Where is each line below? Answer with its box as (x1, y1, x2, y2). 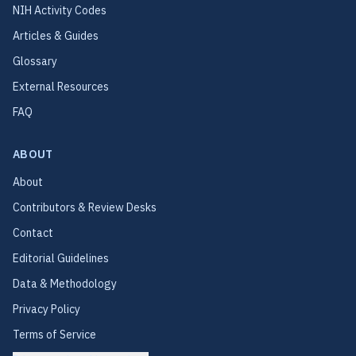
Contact (13, 226, 53, 240)
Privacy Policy (13, 302, 80, 316)
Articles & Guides (13, 29, 99, 43)
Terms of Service (13, 327, 96, 342)
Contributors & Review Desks (13, 200, 157, 215)
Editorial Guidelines (13, 251, 109, 265)
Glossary (13, 54, 57, 68)
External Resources (13, 79, 109, 94)
